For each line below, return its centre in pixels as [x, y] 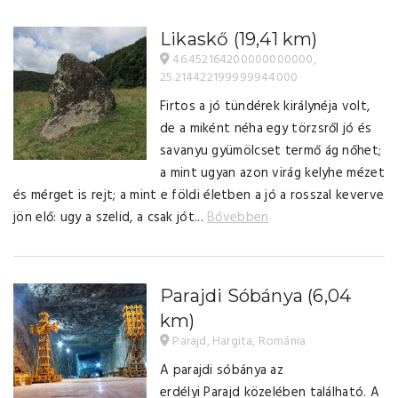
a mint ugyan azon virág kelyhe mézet [272, 173]
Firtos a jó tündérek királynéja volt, [265, 107]
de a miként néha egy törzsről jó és [266, 129]
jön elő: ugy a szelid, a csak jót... [111, 218]
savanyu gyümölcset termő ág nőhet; [271, 151]
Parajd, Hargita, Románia [238, 342]
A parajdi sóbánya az [222, 370]
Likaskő [197, 39]
